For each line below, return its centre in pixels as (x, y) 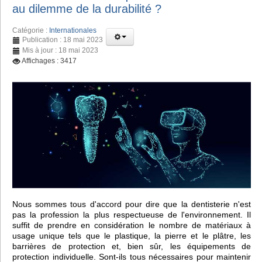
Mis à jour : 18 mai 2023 (60, 50)
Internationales (73, 30)
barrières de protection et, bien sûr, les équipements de (132, 246)
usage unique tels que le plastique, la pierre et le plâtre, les (132, 235)
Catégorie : (31, 30)
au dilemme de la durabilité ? (87, 8)
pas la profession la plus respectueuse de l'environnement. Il (132, 214)
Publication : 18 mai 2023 (63, 39)
